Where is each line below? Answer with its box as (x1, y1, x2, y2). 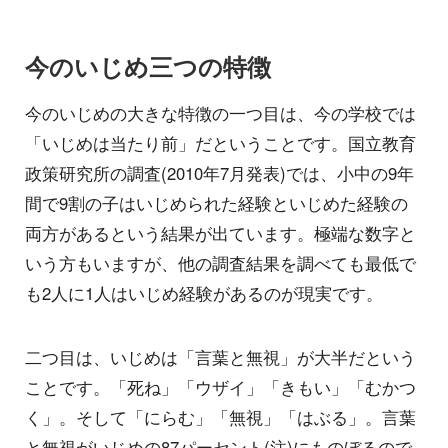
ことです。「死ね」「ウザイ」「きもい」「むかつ (25, 374, 416, 399)
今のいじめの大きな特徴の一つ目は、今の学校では (25, 101, 416, 126)
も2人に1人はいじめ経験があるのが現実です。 (25, 281, 383, 306)
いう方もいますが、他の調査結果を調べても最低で (25, 251, 416, 276)
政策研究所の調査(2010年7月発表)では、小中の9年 (25, 161, 414, 186)
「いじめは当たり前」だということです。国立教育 (25, 131, 416, 156)
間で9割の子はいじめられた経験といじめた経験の (25, 191, 408, 216)
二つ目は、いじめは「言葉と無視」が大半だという (25, 344, 416, 369)
